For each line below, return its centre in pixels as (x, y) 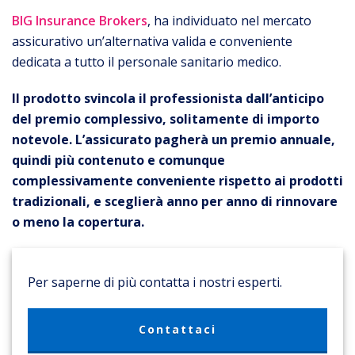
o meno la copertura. (78, 221)
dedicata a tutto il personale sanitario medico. (147, 61)
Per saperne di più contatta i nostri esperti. (155, 282)
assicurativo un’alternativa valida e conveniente (152, 41)
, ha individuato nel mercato (229, 20)
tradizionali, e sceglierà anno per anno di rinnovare (175, 201)
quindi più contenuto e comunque (118, 160)
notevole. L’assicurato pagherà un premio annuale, (174, 139)
